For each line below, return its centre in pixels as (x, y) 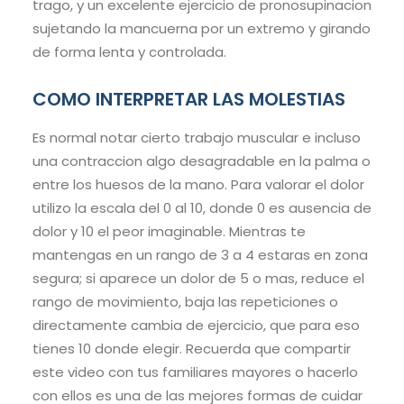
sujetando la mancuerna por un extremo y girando (202, 29)
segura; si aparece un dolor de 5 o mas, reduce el (198, 279)
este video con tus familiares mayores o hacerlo (195, 372)
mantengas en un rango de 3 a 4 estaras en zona (200, 255)
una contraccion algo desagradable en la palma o (202, 161)
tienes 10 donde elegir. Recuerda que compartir (192, 349)
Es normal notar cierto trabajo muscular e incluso (197, 138)
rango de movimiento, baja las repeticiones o (185, 302)
